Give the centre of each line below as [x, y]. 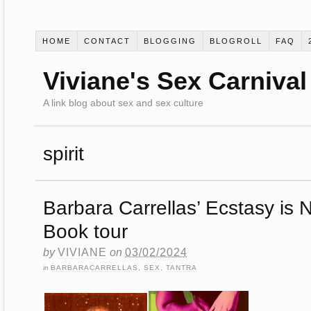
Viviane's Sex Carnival [175, 81]
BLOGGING [170, 41]
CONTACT [107, 41]
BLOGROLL [236, 41]
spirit [64, 153]
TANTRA [182, 267]
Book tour [85, 231]
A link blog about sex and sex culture [123, 102]
